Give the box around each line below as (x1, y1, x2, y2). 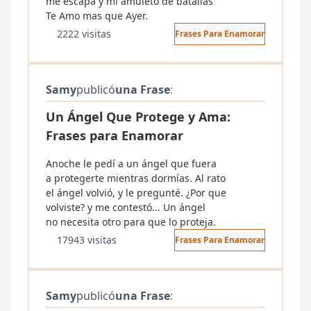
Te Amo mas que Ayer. (46, 9, 148, 22)
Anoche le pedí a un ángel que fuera (46, 157, 217, 170)
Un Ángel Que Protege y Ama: (46, 108, 230, 125)
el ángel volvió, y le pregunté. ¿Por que (46, 186, 226, 199)
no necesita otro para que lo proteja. (46, 215, 216, 228)
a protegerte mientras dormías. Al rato (46, 171, 226, 185)
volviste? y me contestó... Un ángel (46, 201, 205, 214)
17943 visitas (57, 233, 117, 246)
